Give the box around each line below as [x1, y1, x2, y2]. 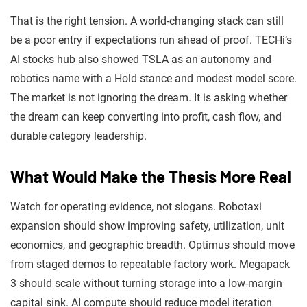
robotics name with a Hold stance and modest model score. [10, 71, 297, 85]
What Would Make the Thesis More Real [10, 166, 291, 186]
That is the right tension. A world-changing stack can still [10, 14, 284, 27]
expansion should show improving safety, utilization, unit [10, 219, 284, 232]
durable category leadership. [10, 129, 147, 143]
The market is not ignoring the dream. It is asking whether [10, 90, 287, 104]
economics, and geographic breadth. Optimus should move [10, 238, 295, 251]
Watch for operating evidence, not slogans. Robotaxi [10, 199, 262, 213]
